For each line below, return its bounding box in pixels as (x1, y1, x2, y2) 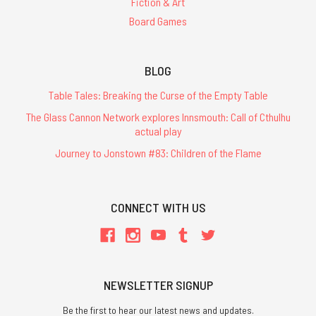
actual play (134, 124, 182, 138)
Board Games (129, 14, 187, 28)
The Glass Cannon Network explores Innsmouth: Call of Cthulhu (25, 110, 291, 124)
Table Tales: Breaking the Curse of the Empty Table (48, 88, 268, 102)
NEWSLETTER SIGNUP (103, 277, 213, 293)
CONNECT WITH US (110, 199, 206, 215)
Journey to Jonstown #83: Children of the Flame (54, 146, 262, 160)
